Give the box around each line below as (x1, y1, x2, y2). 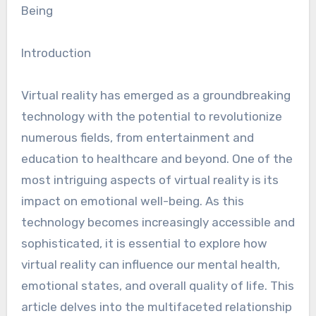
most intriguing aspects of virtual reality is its (20, 173, 279, 187)
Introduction (20, 46, 91, 60)
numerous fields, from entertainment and (20, 130, 254, 145)
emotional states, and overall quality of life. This (20, 279, 294, 293)
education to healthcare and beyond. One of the (20, 152, 293, 166)
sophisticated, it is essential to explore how (20, 236, 267, 250)
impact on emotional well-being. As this (20, 194, 244, 208)
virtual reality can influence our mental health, (20, 257, 280, 272)
